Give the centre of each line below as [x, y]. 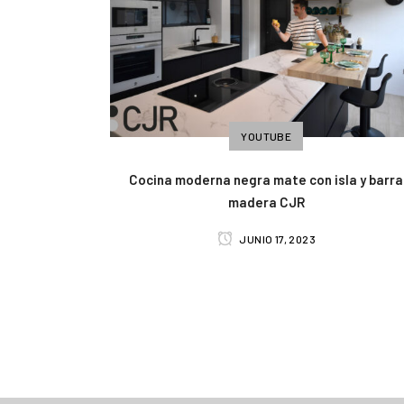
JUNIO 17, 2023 [277, 239]
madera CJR [266, 202]
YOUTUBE [266, 136]
